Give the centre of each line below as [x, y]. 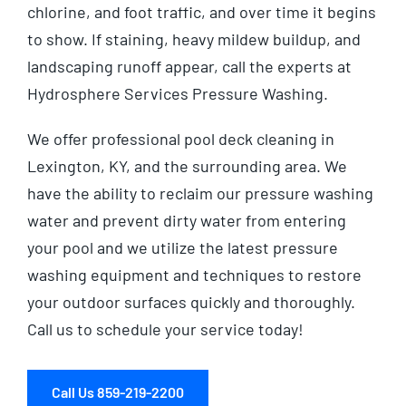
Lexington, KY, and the [110, 166]
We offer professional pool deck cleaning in [181, 139]
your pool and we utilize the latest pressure [183, 248]
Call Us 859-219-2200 [118, 392]
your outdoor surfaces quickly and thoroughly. [191, 302]
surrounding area [254, 166]
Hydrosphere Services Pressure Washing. [178, 94]
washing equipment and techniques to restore [194, 275]
